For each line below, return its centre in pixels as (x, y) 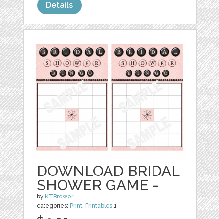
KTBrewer (59, 196)
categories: (54, 206)
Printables (99, 206)
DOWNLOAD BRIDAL (108, 171)
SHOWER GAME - (98, 185)
